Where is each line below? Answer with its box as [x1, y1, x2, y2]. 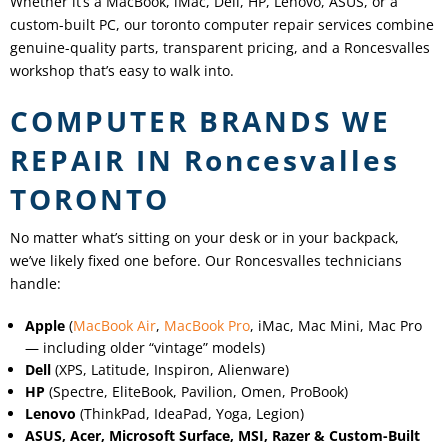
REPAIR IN [10, 140, 184, 179]
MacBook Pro [164, 315, 251, 335]
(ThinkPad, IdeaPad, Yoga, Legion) [76, 403, 305, 423]
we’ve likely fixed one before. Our [10, 250, 235, 270]
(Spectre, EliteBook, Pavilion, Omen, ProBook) [45, 381, 349, 401]
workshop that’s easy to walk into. [10, 60, 234, 80]
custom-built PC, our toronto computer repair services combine [10, 14, 434, 34]
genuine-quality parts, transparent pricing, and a [10, 37, 344, 57]
